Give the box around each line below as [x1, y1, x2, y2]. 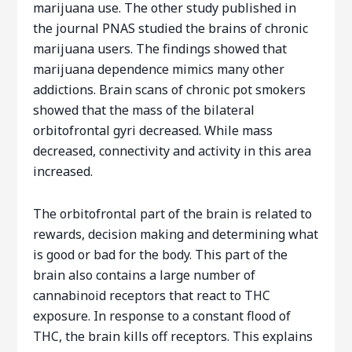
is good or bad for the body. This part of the [33, 246, 288, 263]
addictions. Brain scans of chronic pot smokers [33, 81, 306, 98]
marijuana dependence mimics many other [33, 60, 285, 78]
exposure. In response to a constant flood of [33, 307, 291, 324]
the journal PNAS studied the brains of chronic [33, 20, 309, 37]
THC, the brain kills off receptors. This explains [33, 328, 313, 345]
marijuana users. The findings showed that [33, 40, 288, 57]
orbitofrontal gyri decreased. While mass [33, 122, 273, 139]
